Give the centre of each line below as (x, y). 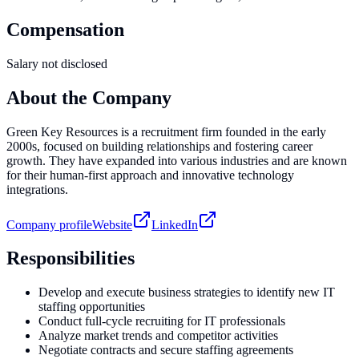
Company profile (49, 224)
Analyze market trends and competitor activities (158, 336)
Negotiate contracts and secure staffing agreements (166, 350)
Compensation (65, 29)
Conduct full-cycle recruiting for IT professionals (162, 321)
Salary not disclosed (57, 63)
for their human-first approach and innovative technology (150, 175)
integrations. (37, 189)
